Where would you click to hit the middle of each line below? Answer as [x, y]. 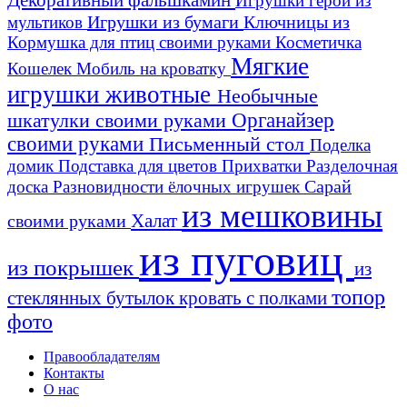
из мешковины [282, 216]
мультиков [47, 22]
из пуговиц [247, 260]
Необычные [268, 95]
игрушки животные [112, 94]
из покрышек [73, 267]
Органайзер [283, 120]
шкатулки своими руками [119, 120]
